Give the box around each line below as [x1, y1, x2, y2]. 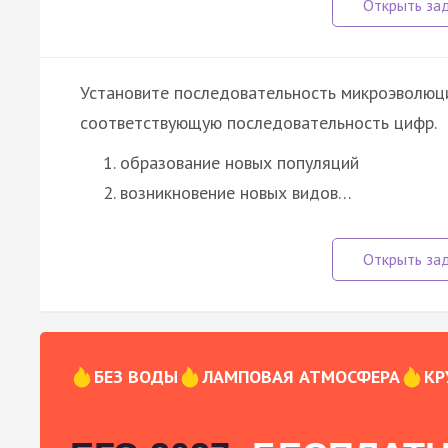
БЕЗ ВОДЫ [94, 364, 178, 388]
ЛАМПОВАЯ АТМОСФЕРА [202, 364, 400, 388]
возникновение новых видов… [120, 180, 352, 204]
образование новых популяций [120, 150, 359, 174]
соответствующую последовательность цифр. [80, 110, 437, 134]
